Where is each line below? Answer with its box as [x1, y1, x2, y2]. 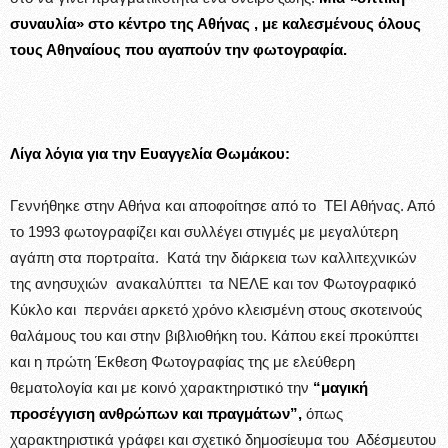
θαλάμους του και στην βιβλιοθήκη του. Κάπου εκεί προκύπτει [10, 326, 418, 344]
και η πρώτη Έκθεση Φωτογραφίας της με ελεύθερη [10, 352, 355, 370]
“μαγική [313, 378, 368, 396]
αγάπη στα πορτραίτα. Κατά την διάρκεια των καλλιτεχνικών [10, 248, 417, 266]
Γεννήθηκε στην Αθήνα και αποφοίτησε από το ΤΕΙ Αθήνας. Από [10, 196, 435, 214]
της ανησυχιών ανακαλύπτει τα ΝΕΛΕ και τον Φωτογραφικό [10, 274, 416, 292]
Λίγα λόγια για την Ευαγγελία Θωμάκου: [10, 144, 290, 162]
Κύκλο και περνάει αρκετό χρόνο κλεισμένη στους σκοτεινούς [10, 300, 422, 318]
